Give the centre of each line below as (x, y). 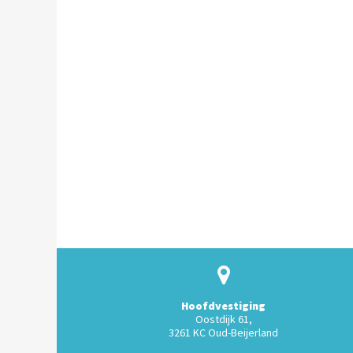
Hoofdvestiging (224, 306)
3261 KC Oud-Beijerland (224, 333)
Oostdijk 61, (223, 319)
